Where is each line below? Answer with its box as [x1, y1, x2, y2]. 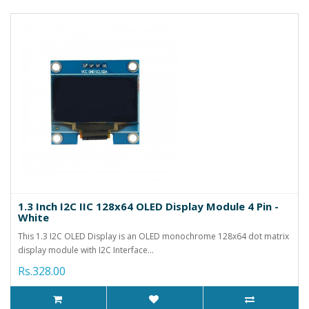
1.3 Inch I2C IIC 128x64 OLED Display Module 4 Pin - [18, 199, 279, 213]
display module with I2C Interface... [18, 243, 154, 256]
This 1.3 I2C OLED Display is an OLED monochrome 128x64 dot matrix [18, 230, 289, 242]
